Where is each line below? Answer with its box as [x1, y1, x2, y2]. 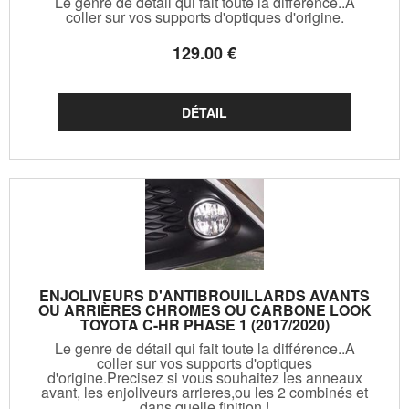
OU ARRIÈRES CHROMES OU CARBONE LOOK [37, 299, 372, 320]
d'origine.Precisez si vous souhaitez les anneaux [47, 366, 362, 388]
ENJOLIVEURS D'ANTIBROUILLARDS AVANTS [39, 284, 370, 306]
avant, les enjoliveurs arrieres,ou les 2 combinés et [41, 381, 368, 403]
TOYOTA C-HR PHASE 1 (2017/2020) [79, 313, 330, 335]
